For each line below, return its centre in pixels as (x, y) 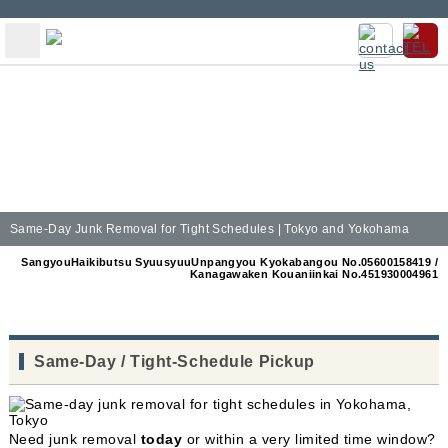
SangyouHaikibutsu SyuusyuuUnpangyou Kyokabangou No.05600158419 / (229, 261)
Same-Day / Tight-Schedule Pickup (174, 361)
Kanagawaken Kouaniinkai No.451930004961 (313, 273)
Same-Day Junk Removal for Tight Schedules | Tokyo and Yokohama (210, 228)
